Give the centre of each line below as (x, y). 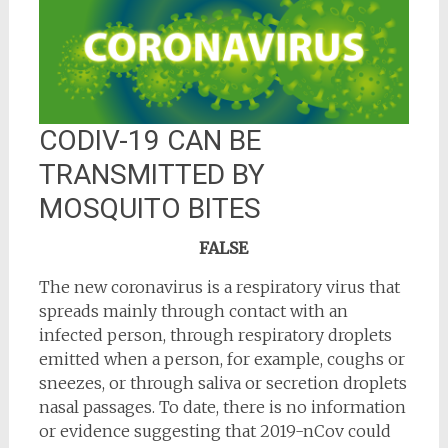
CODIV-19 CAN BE (149, 141)
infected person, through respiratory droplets (215, 335)
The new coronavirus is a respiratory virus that (219, 287)
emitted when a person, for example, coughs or (221, 359)
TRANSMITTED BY (151, 175)
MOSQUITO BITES (149, 209)
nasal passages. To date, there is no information (222, 407)
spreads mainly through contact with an (193, 311)
